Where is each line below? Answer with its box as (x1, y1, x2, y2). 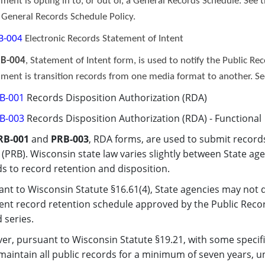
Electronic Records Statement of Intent (22, 34, 183, 44)
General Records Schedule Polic (1, 12, 129, 22)
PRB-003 (51, 132, 89, 146)
